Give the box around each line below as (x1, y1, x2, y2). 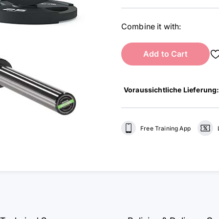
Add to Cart (143, 49, 188, 59)
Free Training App (140, 124, 191, 132)
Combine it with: (121, 22, 181, 31)
